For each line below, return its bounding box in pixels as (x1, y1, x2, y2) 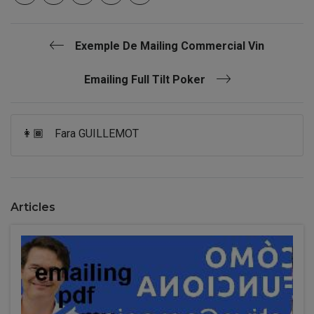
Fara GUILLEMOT (55, 127, 139, 140)
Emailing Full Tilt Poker (83, 73, 205, 86)
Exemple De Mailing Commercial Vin (75, 39, 264, 53)
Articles (11, 200, 55, 214)
